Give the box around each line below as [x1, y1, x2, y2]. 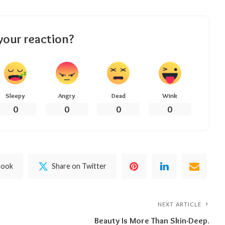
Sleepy [6, 91, 26, 99]
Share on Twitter [52, 161, 107, 170]
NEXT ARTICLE [158, 200, 202, 207]
